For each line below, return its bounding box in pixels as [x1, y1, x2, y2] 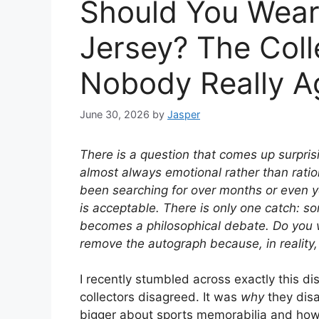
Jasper [167, 108, 200, 120]
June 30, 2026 [80, 108, 150, 120]
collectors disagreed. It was [80, 290, 241, 305]
